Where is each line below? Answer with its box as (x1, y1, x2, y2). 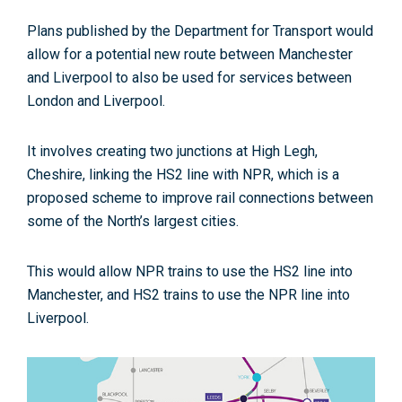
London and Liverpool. (27, 92, 165, 110)
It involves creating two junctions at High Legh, (27, 143, 318, 161)
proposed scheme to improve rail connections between (27, 189, 373, 207)
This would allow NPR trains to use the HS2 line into (27, 263, 353, 281)
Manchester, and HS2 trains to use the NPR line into (27, 286, 350, 304)
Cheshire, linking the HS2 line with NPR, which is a (27, 166, 339, 184)
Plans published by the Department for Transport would (27, 22, 373, 40)
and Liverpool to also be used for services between (27, 69, 352, 87)
